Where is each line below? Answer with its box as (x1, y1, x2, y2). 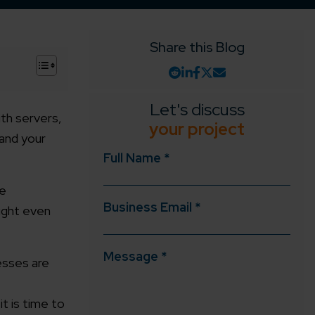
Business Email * (103, 199, 200, 216)
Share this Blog (149, 38, 245, 57)
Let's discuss (149, 98, 245, 121)
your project (149, 118, 245, 141)
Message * (103, 248, 167, 265)
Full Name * (103, 150, 169, 167)
